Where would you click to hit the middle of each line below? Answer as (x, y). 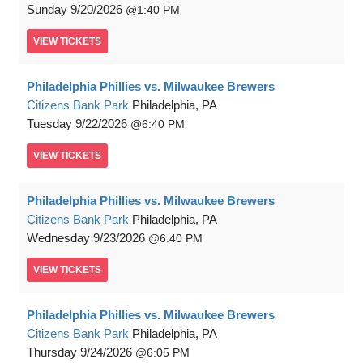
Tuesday (49, 124)
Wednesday (58, 238)
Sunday (47, 10)
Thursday (52, 352)
